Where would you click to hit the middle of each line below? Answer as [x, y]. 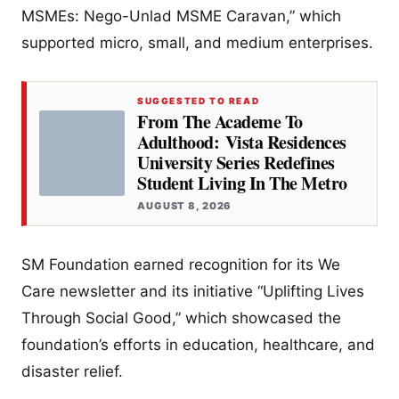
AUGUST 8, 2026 [185, 205]
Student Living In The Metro [242, 183]
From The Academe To [220, 121]
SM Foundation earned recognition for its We [181, 264]
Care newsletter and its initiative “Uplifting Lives [193, 291]
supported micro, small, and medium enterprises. [197, 42]
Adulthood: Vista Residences [242, 142]
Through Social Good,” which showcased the [181, 318]
